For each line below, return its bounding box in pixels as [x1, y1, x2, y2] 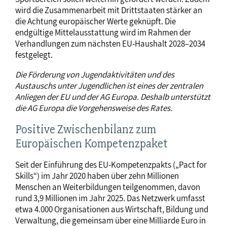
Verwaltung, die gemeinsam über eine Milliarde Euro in [15, 215, 206, 226]
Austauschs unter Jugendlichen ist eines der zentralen [15, 80, 203, 91]
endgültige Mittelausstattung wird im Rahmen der [15, 27, 191, 38]
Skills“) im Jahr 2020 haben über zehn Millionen [15, 170, 179, 181]
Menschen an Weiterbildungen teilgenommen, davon [15, 181, 200, 193]
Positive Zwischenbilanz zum [15, 122, 156, 136]
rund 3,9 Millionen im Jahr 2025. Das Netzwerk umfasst [15, 193, 205, 204]
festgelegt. [15, 49, 53, 60]
